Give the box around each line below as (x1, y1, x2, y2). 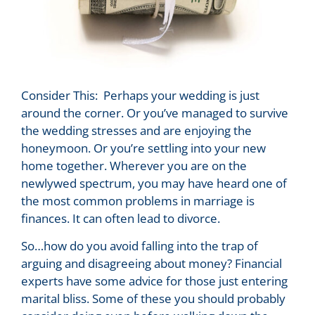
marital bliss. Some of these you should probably (21, 290, 285, 307)
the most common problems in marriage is (21, 193, 255, 210)
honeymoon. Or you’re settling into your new (21, 140, 266, 157)
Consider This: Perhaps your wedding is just (21, 87, 259, 104)
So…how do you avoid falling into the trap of (21, 238, 258, 255)
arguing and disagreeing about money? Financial (21, 255, 282, 272)
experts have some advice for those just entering (21, 273, 288, 290)
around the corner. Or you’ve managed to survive (21, 105, 288, 122)
